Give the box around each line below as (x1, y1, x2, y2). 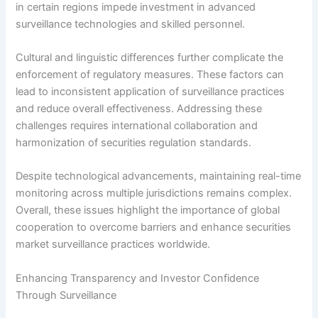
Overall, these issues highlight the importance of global (16, 204, 280, 217)
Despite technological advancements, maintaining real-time (16, 170, 302, 183)
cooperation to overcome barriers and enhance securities (16, 221, 292, 234)
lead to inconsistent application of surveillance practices (16, 84, 285, 98)
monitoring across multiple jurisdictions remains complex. (16, 187, 292, 200)
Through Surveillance (16, 288, 117, 302)
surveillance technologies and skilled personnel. (16, 17, 246, 31)
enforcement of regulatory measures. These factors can (16, 67, 285, 81)
